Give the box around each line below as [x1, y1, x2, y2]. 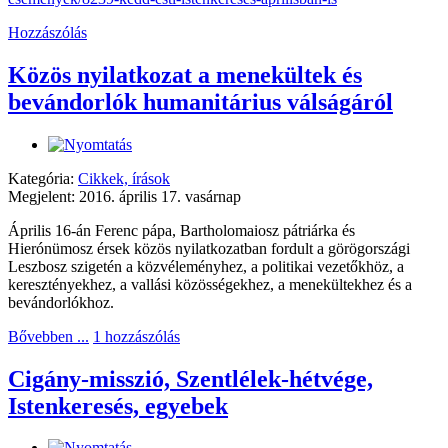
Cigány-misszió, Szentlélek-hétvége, [8, 365, 373, 392]
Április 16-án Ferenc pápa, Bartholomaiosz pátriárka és [8, 221, 355, 239]
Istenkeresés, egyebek [8, 392, 228, 419]
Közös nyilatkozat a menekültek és [8, 61, 362, 88]
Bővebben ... [8, 327, 89, 345]
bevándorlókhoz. [8, 293, 114, 311]
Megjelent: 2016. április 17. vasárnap [8, 187, 241, 205]
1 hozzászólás [93, 327, 180, 345]
